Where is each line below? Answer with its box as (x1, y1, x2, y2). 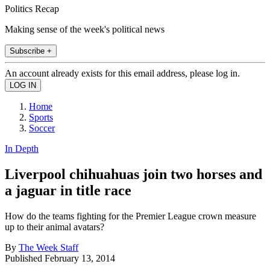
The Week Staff (19, 242, 78, 253)
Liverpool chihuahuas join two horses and (5, 166, 262, 182)
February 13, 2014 (45, 253, 115, 263)
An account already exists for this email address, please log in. (5, 67, 240, 78)
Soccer (29, 122, 55, 133)
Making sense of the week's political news (5, 24, 165, 34)
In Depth (5, 143, 39, 154)
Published (5, 253, 45, 263)
